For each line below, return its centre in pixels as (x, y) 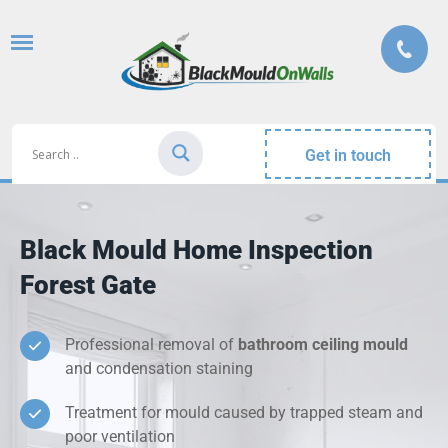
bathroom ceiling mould (323, 345)
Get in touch (348, 156)
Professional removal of (151, 345)
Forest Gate (88, 285)
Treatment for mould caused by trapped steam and (244, 413)
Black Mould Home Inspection (196, 250)
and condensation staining (159, 369)
